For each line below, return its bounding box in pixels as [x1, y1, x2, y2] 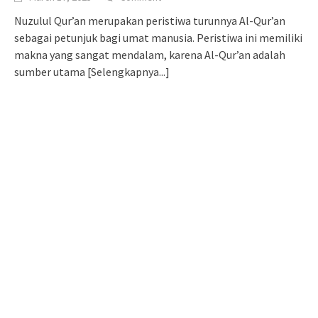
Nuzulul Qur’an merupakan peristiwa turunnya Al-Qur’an [14, 13, 285, 28]
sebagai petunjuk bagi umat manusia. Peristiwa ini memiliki [14, 31, 302, 45]
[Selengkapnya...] [87, 65, 170, 79]
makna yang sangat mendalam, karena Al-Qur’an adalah [14, 48, 285, 62]
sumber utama [14, 65, 87, 79]
